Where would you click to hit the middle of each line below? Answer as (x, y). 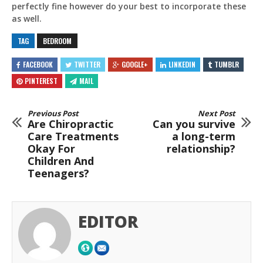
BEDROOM (57, 41)
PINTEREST (41, 81)
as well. (27, 18)
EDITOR (108, 221)
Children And (61, 161)
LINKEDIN (182, 64)
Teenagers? (58, 173)
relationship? (201, 148)
